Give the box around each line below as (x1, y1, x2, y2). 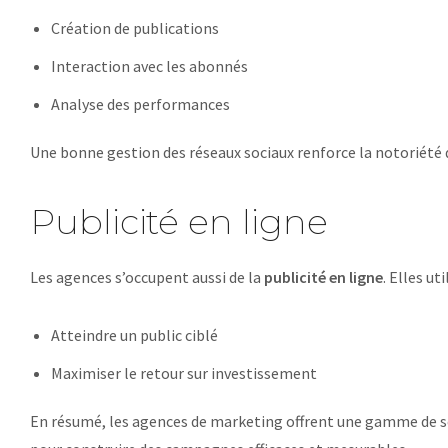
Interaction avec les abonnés (50, 56, 248, 76)
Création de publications (50, 18, 219, 38)
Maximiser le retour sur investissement (50, 363, 317, 383)
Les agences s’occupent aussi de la (30, 267, 264, 287)
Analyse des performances (50, 94, 230, 114)
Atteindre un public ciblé (50, 325, 218, 345)
